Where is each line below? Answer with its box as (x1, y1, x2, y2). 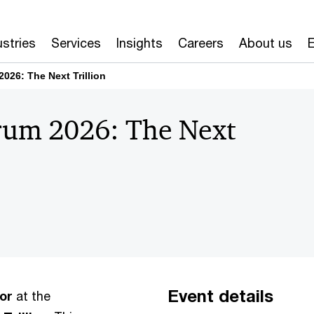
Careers (177, 35, 224, 50)
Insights (116, 35, 163, 50)
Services (50, 35, 101, 50)
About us (238, 35, 292, 50)
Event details (168, 285, 273, 306)
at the (13, 287, 50, 303)
